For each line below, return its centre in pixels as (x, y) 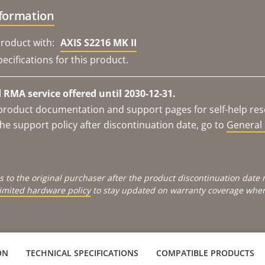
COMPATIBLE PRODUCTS (205, 253)
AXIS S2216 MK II (98, 42)
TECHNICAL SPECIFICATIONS (82, 253)
